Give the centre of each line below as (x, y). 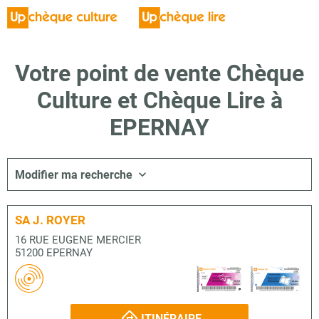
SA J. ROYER (50, 220)
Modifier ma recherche (74, 174)
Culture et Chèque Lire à (159, 100)
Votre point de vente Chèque (159, 73)
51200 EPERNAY (54, 252)
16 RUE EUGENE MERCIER (78, 240)
